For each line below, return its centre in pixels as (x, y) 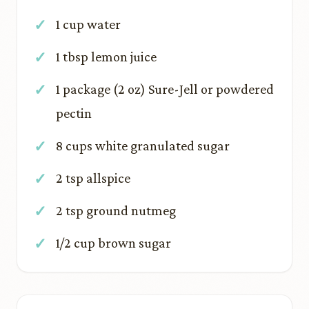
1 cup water (88, 24)
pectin (74, 113)
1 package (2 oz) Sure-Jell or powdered (165, 89)
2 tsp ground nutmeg (116, 210)
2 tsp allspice (93, 178)
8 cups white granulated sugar (143, 146)
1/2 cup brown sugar (113, 243)
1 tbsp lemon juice (106, 57)
